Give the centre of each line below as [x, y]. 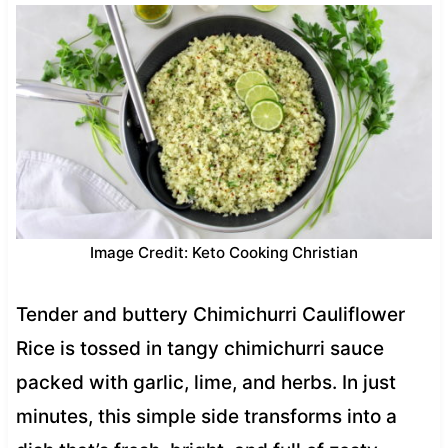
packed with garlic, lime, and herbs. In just [205, 382]
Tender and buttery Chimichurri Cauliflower [210, 314]
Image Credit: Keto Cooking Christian [224, 252]
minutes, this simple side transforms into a [206, 416]
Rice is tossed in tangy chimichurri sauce [199, 348]
